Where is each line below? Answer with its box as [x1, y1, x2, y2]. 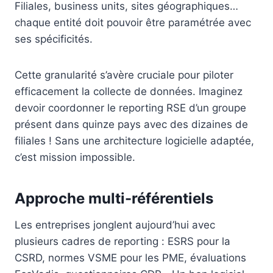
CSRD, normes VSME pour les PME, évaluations [15, 252, 246, 264]
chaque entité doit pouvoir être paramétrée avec [15, 16, 251, 29]
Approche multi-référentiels [15, 190, 213, 208]
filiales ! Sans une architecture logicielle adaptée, [15, 135, 254, 147]
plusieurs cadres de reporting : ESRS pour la [15, 235, 230, 248]
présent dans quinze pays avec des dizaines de [15, 118, 248, 131]
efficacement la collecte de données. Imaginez [15, 85, 243, 98]
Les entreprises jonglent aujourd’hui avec [15, 219, 215, 232]
